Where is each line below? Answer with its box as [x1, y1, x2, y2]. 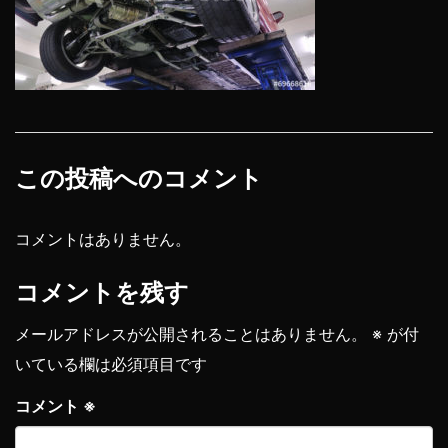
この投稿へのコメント [15, 163, 263, 193]
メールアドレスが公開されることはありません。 [15, 324, 367, 344]
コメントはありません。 [15, 228, 191, 249]
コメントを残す [15, 277, 189, 307]
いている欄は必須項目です [15, 354, 207, 374]
